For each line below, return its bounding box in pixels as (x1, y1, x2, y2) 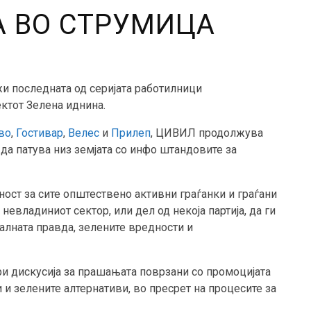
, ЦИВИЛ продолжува (151, 126, 263, 140)
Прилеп (111, 126, 151, 140)
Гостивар (16, 126, 63, 140)
